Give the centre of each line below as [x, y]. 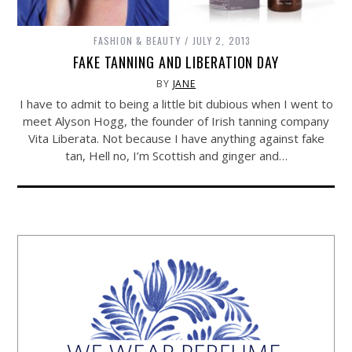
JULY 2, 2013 [222, 41]
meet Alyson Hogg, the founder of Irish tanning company [176, 121]
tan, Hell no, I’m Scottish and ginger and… [176, 156]
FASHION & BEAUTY [137, 41]
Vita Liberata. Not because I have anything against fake [176, 139]
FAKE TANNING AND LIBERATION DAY [176, 62]
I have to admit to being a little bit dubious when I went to [176, 104]
